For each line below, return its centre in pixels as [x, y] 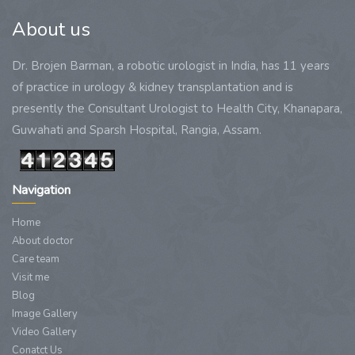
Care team [36, 259]
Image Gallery [45, 313]
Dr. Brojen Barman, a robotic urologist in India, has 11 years [171, 66]
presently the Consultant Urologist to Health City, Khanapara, [177, 109]
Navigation [41, 190]
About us [51, 29]
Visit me [31, 277]
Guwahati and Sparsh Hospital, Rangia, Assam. [137, 130]
